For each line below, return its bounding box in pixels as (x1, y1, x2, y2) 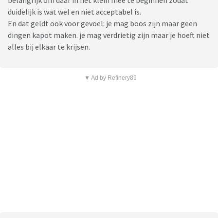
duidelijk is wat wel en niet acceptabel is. (8, 7, 141, 17)
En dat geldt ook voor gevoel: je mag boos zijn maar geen (8, 18, 197, 29)
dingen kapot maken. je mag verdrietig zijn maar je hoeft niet (8, 30, 210, 40)
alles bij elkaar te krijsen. (8, 42, 90, 52)
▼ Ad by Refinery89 (84, 74, 137, 82)
